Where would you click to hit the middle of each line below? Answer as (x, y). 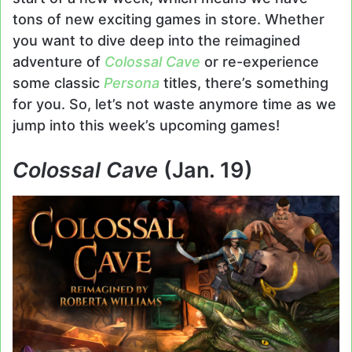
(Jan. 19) (208, 170)
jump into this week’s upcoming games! (146, 126)
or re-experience (260, 62)
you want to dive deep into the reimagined (156, 41)
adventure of (59, 62)
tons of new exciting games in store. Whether (169, 20)
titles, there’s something (246, 83)
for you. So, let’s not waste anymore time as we (174, 104)
